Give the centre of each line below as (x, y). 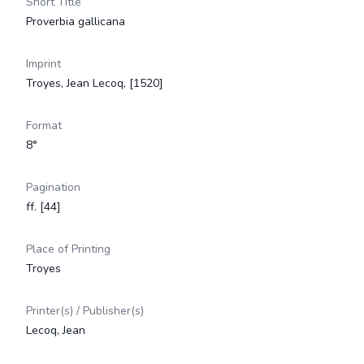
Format (44, 126)
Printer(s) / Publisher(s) (85, 311)
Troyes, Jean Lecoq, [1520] (95, 83)
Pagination (53, 187)
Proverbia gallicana (76, 22)
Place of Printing (68, 249)
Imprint (43, 64)
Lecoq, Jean (56, 330)
